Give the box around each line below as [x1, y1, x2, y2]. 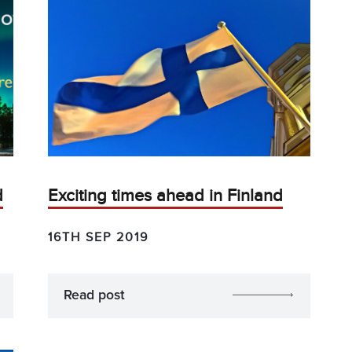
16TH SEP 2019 [48, 229, 149, 245]
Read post [64, 288, 126, 302]
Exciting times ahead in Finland [48, 185, 284, 207]
